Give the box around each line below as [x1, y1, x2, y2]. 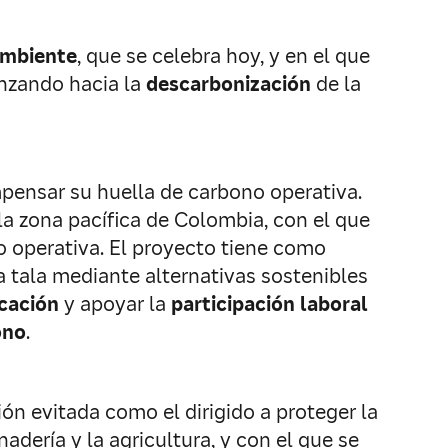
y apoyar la [59, 291, 171, 317]
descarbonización [146, 71, 316, 97]
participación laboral [171, 291, 368, 317]
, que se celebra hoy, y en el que [77, 43, 370, 69]
